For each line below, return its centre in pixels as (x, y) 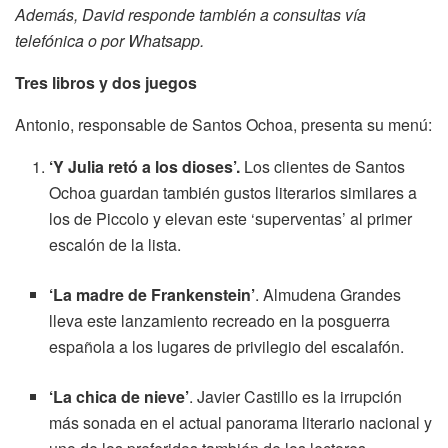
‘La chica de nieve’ (119, 397)
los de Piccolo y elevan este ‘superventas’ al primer (231, 219)
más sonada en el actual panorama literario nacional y (241, 423)
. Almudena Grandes (328, 295)
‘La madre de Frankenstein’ (152, 295)
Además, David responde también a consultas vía (190, 15)
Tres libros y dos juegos (106, 83)
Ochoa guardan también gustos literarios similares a (233, 193)
